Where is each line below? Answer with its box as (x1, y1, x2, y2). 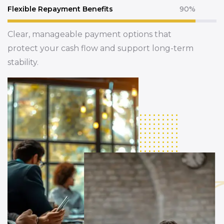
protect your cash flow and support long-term (7, 43, 193, 53)
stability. (7, 57, 38, 67)
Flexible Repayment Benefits (7, 4, 113, 14)
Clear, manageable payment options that (7, 29, 171, 39)
